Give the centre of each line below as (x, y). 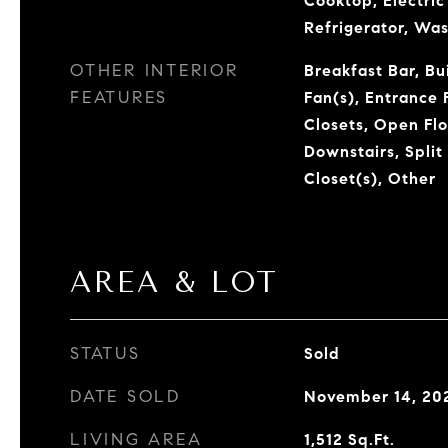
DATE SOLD (125, 396)
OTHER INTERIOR (154, 70)
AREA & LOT (174, 282)
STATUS (105, 353)
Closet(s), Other (369, 178)
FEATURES (119, 97)
